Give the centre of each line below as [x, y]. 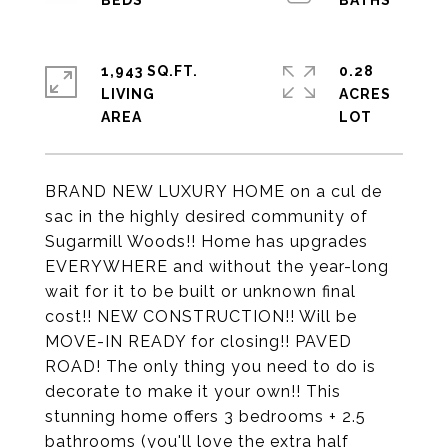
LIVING [128, 94]
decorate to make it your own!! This [193, 391]
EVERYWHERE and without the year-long [217, 266]
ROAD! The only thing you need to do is [210, 366]
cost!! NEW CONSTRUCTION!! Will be [201, 316]
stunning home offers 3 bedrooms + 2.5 [205, 416]
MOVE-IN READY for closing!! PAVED [198, 341]
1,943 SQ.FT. [149, 71]
